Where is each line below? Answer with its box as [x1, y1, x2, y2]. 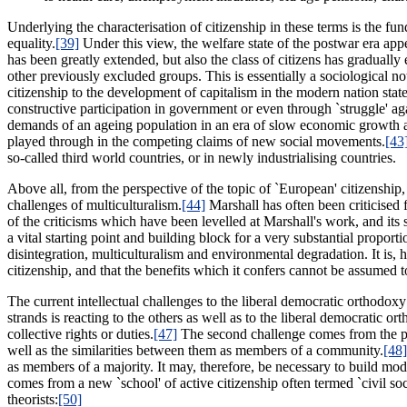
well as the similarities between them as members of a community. [7, 342, 383, 358]
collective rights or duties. [7, 325, 154, 342]
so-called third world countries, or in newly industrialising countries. [7, 149, 396, 165]
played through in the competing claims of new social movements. [7, 133, 385, 149]
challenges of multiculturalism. [7, 196, 182, 213]
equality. [7, 35, 55, 51]
